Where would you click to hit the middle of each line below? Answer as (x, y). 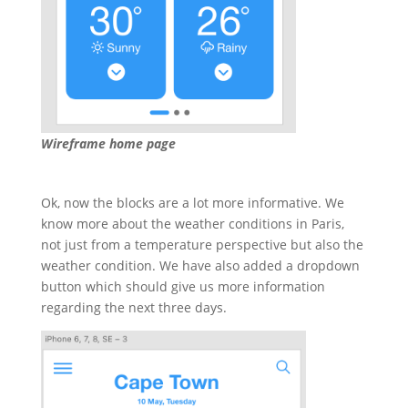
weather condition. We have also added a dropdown (200, 266)
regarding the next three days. (135, 308)
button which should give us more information (183, 287)
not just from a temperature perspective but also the (202, 245)
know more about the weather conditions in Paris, (192, 224)
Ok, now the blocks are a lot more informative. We (192, 203)
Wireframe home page (108, 144)
